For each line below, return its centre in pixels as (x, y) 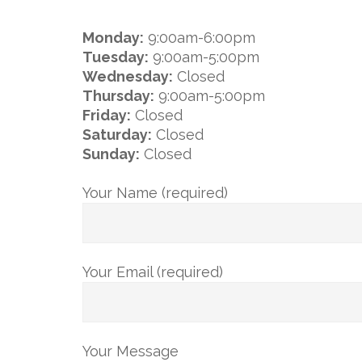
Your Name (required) (155, 193)
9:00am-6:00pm (202, 38)
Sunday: (111, 154)
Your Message (130, 351)
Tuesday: (116, 57)
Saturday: (117, 135)
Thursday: (118, 96)
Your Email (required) (153, 272)
